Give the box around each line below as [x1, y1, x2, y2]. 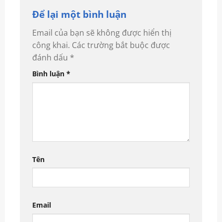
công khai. [32, 39, 70, 51]
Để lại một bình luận [32, 7, 126, 21]
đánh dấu [32, 52, 70, 63]
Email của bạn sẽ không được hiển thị [32, 27, 171, 38]
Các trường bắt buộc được [71, 39, 170, 51]
